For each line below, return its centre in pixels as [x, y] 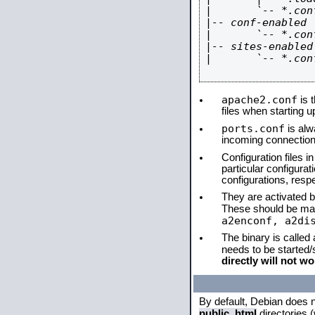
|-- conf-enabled [256, 22]
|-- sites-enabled [259, 46]
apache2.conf [259, 99]
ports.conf [253, 128]
